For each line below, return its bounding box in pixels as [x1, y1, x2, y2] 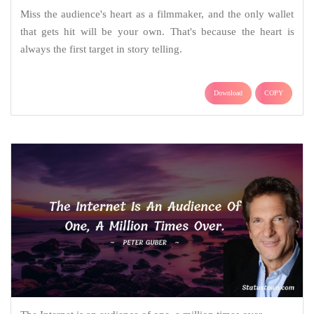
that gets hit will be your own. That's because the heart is [20, 26, 294, 38]
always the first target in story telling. [20, 43, 182, 55]
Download [214, 89, 243, 97]
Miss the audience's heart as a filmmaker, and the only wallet [20, 8, 294, 20]
